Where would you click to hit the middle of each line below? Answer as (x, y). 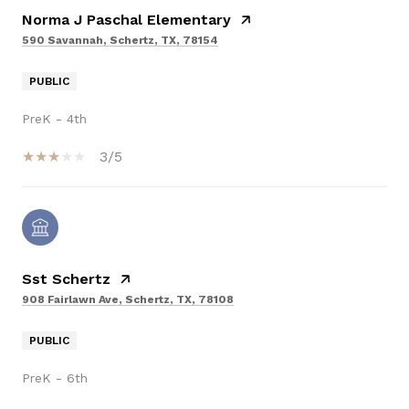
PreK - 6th (55, 378)
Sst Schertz (66, 279)
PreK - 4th (54, 119)
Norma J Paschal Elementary (126, 20)
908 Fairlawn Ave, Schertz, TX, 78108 (128, 300)
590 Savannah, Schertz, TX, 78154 (120, 41)
